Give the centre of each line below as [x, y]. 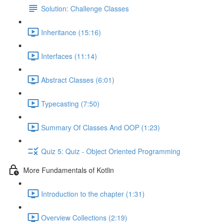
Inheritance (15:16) [71, 32]
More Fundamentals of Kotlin [69, 170]
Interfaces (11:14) [69, 56]
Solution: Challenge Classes [85, 8]
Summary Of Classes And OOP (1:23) [101, 127]
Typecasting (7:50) [70, 103]
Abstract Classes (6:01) [78, 80]
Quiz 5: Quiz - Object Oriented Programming [111, 151]
